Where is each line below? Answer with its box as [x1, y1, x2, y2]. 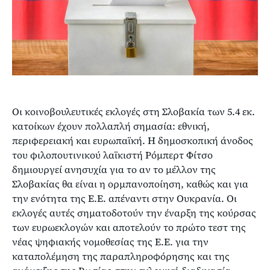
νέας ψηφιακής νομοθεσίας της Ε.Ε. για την [12, 234, 209, 248]
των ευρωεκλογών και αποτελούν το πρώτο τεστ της [12, 220, 246, 234]
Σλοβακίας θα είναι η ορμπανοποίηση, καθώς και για [12, 177, 248, 190]
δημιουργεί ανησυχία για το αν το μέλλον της [12, 162, 216, 176]
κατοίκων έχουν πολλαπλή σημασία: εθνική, [12, 119, 210, 133]
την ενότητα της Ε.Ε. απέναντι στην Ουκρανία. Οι [12, 191, 237, 205]
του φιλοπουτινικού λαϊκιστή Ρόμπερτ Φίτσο [12, 148, 213, 162]
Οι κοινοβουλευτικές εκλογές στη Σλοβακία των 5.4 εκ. [12, 104, 255, 118]
